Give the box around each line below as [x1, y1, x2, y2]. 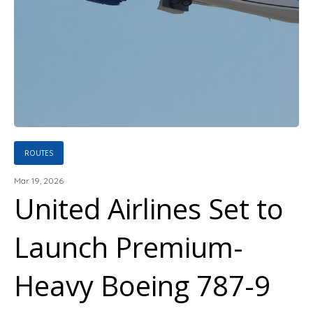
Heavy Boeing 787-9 [14, 266, 270, 305]
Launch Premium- [14, 228, 243, 266]
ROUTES [24, 148, 53, 158]
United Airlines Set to [14, 189, 284, 228]
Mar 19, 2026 [14, 175, 64, 186]
